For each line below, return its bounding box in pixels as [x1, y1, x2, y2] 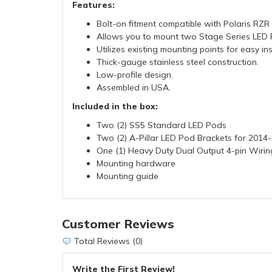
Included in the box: [72, 100, 158, 112]
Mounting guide [97, 170, 158, 182]
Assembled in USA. [97, 81, 171, 93]
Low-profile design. [97, 69, 173, 80]
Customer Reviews [62, 216, 174, 231]
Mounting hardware [97, 157, 175, 169]
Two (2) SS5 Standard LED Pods [97, 119, 226, 131]
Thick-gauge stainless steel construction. [97, 56, 259, 67]
